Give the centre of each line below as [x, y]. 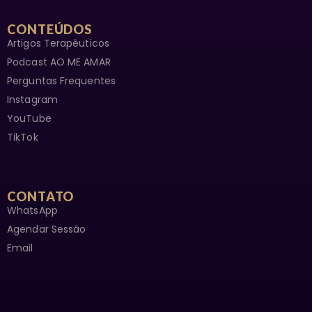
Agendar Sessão [47, 229]
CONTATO [41, 197]
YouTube [29, 119]
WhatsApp [32, 211]
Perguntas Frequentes [61, 81]
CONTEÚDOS [50, 30]
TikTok [23, 138]
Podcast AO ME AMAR [59, 62]
